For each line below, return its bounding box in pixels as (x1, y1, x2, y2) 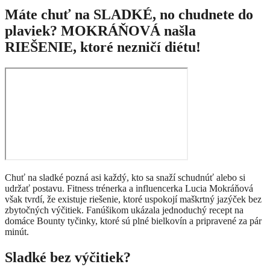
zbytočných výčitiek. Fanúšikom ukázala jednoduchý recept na (5, 205, 243, 216)
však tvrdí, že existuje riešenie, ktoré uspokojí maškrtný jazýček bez (5, 194, 262, 205)
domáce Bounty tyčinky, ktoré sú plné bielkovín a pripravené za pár (5, 216, 262, 227)
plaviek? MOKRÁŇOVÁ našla (5, 23, 196, 39)
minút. (5, 227, 29, 237)
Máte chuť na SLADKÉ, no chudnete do (5, 7, 253, 23)
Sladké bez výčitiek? (5, 250, 131, 266)
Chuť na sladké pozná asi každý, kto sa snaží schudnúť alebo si (5, 172, 245, 183)
